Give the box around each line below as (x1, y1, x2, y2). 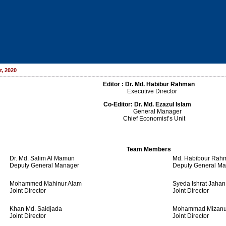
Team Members (127, 146, 171, 153)
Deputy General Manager (10, 162, 79, 169)
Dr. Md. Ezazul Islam (133, 101, 194, 108)
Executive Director (121, 88, 177, 95)
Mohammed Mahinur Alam (10, 180, 82, 187)
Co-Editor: (103, 101, 133, 108)
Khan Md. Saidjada (10, 205, 62, 212)
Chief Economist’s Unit (112, 115, 185, 122)
